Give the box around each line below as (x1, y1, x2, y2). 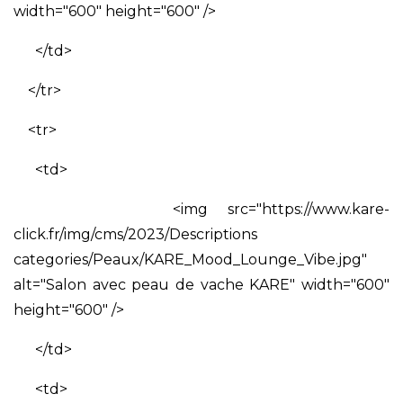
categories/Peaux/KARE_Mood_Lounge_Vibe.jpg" (13, 250, 367, 268)
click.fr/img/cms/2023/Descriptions (13, 225, 257, 243)
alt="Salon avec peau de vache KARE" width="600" (13, 275, 390, 293)
